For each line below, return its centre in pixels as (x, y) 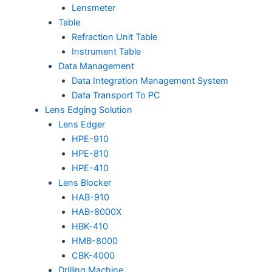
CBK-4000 (93, 255)
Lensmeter (93, 8)
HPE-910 (90, 139)
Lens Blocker (84, 182)
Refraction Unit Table (114, 37)
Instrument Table (106, 51)
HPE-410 (90, 168)
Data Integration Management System (150, 80)
